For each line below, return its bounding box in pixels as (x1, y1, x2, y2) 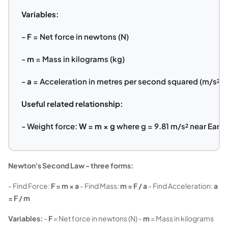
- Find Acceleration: (147, 181, 214, 190)
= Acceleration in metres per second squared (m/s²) (31, 76, 222, 86)
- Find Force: (8, 181, 51, 190)
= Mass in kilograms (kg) (34, 53, 125, 64)
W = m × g (78, 121, 115, 131)
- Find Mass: (79, 181, 120, 190)
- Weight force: (21, 121, 79, 131)
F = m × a (51, 181, 79, 190)
